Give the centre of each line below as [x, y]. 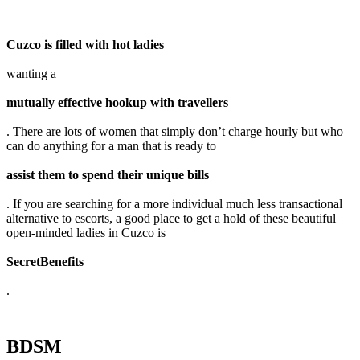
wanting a [31, 73]
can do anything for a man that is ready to [111, 145]
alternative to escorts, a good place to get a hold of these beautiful [171, 218]
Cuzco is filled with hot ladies [85, 44]
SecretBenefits [45, 261]
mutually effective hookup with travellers [117, 102]
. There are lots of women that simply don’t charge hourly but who [175, 131]
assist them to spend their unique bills [108, 174]
